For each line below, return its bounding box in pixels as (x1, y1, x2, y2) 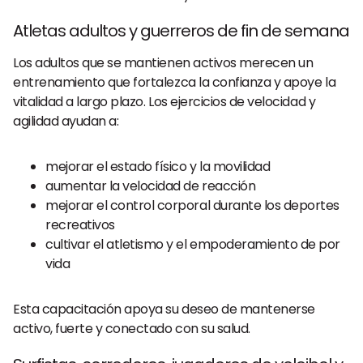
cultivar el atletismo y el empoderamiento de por (45, 235, 340, 254)
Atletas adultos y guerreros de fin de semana (13, 19, 349, 42)
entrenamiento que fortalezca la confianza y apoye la (13, 73, 336, 92)
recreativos (45, 216, 115, 234)
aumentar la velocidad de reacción (45, 177, 256, 195)
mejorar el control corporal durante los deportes (45, 196, 340, 215)
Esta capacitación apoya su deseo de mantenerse (13, 300, 315, 318)
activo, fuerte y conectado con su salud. (13, 319, 250, 338)
